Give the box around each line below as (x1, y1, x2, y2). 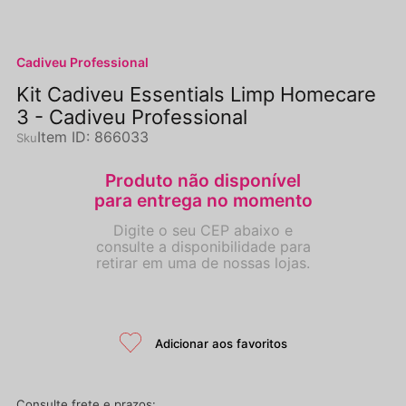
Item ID (37, 128, 86, 146)
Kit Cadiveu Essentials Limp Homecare (16, 82, 376, 106)
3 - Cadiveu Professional (16, 105, 247, 129)
